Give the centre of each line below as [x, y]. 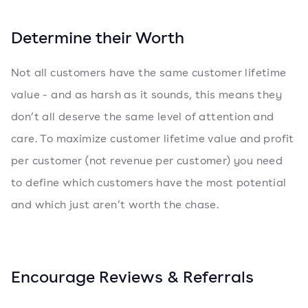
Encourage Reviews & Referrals [132, 276]
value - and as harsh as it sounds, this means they [146, 95]
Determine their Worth [98, 37]
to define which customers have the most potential [149, 183]
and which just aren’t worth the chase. [115, 205]
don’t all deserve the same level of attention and [143, 117]
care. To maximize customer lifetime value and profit [153, 139]
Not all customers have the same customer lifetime [149, 73]
